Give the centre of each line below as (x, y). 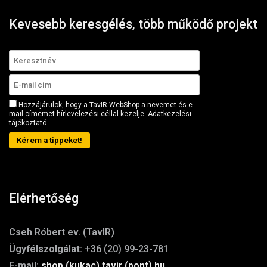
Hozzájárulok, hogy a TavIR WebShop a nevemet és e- (105, 105)
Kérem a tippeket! (49, 141)
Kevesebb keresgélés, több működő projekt (133, 24)
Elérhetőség (44, 198)
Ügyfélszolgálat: (46, 249)
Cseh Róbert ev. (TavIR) (62, 232)
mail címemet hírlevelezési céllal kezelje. (78, 114)
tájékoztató (28, 123)
